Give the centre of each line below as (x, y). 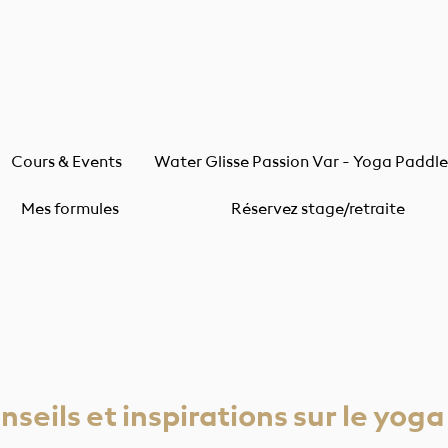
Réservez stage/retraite (318, 210)
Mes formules (69, 210)
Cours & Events (66, 163)
